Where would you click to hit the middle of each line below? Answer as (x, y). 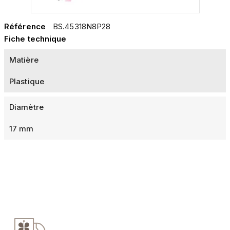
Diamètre (26, 107)
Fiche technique (35, 39)
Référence (25, 27)
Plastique (27, 82)
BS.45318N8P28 (82, 27)
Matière (24, 60)
